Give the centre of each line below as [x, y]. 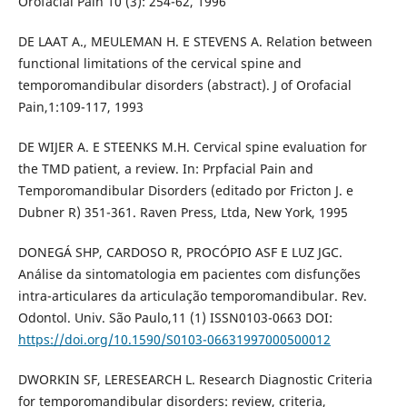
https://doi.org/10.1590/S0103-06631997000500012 [174, 340]
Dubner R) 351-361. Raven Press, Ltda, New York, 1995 [183, 213]
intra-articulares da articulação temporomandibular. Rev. [192, 296]
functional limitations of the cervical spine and [159, 64]
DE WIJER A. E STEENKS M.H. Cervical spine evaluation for [192, 147]
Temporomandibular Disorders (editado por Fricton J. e [185, 191]
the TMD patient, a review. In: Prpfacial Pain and [165, 169]
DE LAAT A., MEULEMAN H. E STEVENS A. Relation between [195, 42]
